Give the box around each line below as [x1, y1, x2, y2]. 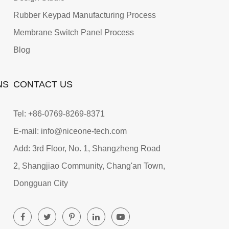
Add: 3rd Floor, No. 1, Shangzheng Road [13, 144, 161, 153]
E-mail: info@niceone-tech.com [13, 127, 127, 136]
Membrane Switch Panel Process [13, 28, 134, 37]
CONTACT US [13, 79, 73, 90]
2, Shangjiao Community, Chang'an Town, [13, 162, 165, 171]
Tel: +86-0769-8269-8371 [13, 109, 105, 119]
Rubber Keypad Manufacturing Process [13, 11, 156, 20]
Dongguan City [13, 179, 68, 188]
